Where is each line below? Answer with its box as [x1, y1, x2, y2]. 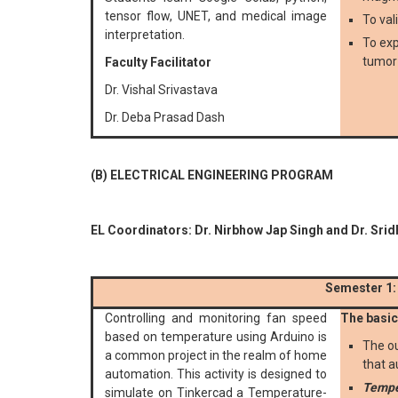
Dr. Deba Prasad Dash [105, 110, 225, 125]
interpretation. [105, 28, 185, 43]
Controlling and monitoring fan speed [105, 311, 327, 326]
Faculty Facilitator [105, 55, 211, 70]
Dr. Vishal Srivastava [105, 83, 218, 98]
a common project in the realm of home [105, 348, 327, 363]
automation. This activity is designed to [105, 367, 327, 382]
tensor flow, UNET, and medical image [105, 9, 327, 24]
